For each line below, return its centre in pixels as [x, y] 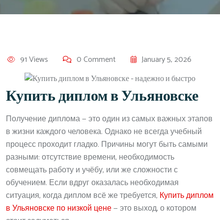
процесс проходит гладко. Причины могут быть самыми [107, 144]
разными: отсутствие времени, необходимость [90, 157]
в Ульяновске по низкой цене [59, 208]
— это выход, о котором [154, 208]
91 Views [34, 59]
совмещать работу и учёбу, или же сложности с [92, 170]
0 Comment [96, 59]
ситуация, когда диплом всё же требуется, [83, 195]
